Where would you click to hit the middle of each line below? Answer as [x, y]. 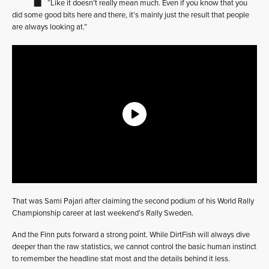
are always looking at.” [50, 27]
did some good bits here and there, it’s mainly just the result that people [131, 15]
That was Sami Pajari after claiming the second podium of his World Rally [133, 201]
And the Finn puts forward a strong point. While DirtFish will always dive [131, 235]
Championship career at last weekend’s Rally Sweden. [103, 213]
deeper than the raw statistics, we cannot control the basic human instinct [134, 247]
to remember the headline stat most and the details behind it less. [121, 259]
